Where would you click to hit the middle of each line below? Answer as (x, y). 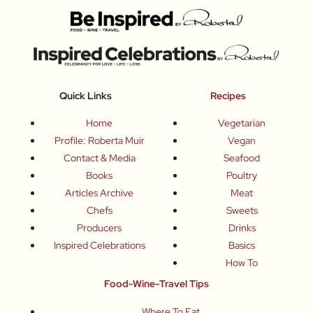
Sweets (242, 211)
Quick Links (85, 96)
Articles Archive (99, 193)
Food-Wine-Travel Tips (156, 284)
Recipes (228, 96)
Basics (242, 246)
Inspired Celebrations (99, 246)
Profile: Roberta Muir (99, 141)
